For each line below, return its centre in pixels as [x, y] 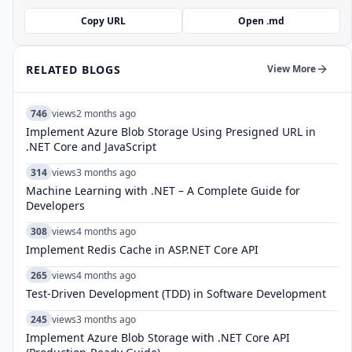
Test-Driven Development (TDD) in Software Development [176, 293]
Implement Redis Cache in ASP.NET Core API [142, 249]
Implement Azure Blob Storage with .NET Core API [158, 337]
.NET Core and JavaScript [91, 147]
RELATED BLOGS [73, 69]
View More [291, 69]
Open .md [261, 21]
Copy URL [103, 21]
